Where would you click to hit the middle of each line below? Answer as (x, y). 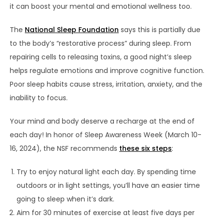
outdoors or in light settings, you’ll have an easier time (108, 185)
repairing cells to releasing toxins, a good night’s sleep (101, 57)
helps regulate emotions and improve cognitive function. (107, 70)
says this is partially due (160, 29)
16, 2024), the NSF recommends (64, 148)
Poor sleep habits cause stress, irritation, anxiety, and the (106, 84)
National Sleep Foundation (72, 29)
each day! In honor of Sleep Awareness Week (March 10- (106, 135)
